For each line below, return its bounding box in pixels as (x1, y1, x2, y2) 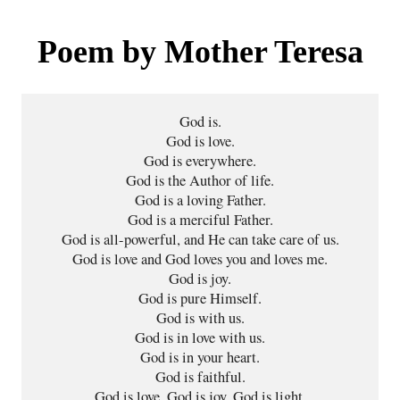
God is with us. (155, 307, 245, 328)
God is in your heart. (140, 346, 260, 367)
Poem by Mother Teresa (37, 33, 363, 70)
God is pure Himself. (138, 287, 262, 308)
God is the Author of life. (126, 170, 274, 190)
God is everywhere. (144, 150, 256, 171)
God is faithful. (154, 366, 246, 387)
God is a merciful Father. (127, 209, 273, 229)
